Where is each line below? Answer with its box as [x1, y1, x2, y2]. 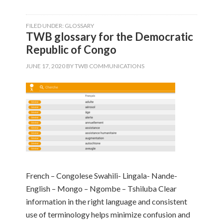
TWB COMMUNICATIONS [75, 62, 145, 70]
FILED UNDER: [26, 22, 65, 29]
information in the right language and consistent [26, 197, 188, 206]
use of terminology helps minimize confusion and [26, 210, 191, 219]
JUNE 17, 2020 [26, 62, 66, 70]
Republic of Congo [26, 43, 117, 56]
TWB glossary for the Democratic [26, 30, 194, 43]
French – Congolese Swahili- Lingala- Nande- [26, 171, 178, 180]
